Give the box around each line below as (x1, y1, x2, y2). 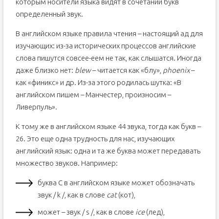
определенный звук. (15, 10, 83, 18)
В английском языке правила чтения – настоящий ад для (15, 29, 203, 38)
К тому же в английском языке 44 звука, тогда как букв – (15, 122, 201, 131)
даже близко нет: (15, 66, 75, 74)
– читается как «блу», (90, 66, 163, 74)
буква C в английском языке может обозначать (37, 178, 195, 187)
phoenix (162, 66, 190, 74)
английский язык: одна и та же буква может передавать (15, 147, 200, 155)
